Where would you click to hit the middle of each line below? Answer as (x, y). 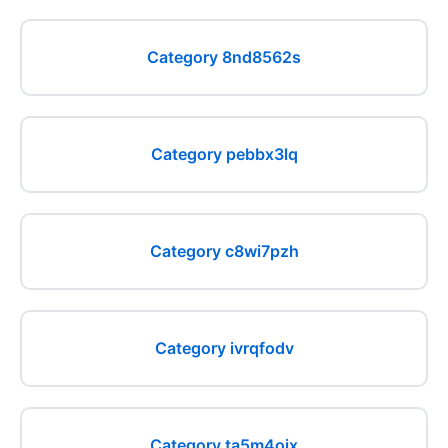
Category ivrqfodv (224, 348)
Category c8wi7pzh (224, 251)
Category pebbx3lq (224, 154)
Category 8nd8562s (224, 57)
